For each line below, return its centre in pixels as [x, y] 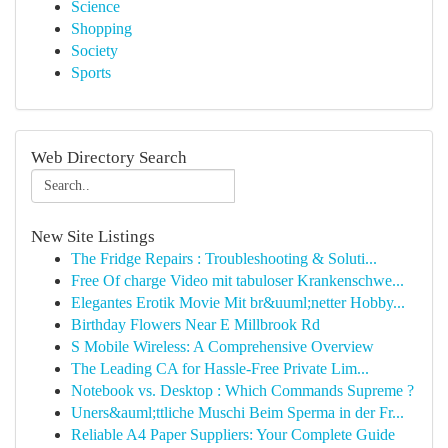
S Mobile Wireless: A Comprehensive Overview [222, 346]
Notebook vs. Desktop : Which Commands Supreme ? [242, 390]
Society [94, 50]
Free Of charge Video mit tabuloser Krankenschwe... [237, 280]
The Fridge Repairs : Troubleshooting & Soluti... [224, 258]
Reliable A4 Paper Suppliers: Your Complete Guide [233, 434]
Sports [91, 72]
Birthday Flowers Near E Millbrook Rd [195, 324]
